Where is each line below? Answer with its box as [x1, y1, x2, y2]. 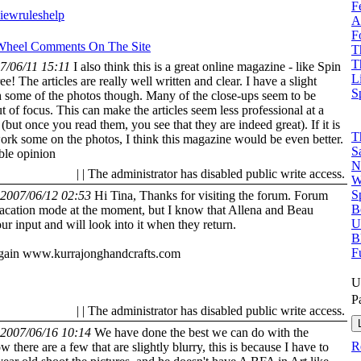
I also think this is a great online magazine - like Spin [73, 59, 341, 73]
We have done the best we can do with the [94, 325, 309, 339]
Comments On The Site [31, 39, 151, 53]
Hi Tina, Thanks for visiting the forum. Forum [94, 188, 328, 202]
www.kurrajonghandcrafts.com [23, 246, 180, 260]
